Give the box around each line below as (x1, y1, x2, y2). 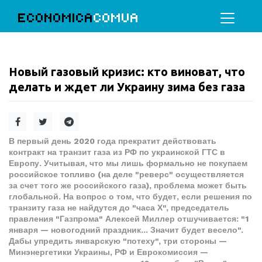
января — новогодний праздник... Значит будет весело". (9, 225, 243, 235)
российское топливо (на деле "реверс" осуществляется (9, 170, 244, 179)
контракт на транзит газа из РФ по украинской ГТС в (9, 147, 225, 157)
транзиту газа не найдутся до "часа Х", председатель (9, 203, 229, 212)
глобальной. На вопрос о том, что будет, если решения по (9, 192, 252, 201)
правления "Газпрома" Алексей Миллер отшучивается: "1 (9, 214, 249, 223)
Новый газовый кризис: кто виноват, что (9, 65, 245, 78)
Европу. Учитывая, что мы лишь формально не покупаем (9, 158, 247, 168)
